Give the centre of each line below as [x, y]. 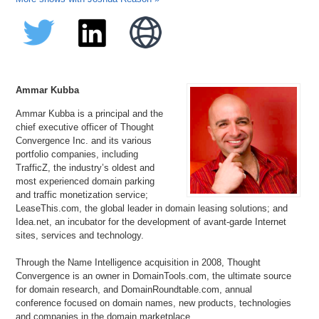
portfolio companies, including [77, 154]
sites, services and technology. [80, 235]
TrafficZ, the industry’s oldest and [85, 167]
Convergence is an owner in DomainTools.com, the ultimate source [154, 276]
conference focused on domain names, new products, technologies [154, 303]
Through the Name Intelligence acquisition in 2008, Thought [138, 262]
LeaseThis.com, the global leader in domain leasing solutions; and [152, 208]
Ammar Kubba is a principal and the [90, 113]
